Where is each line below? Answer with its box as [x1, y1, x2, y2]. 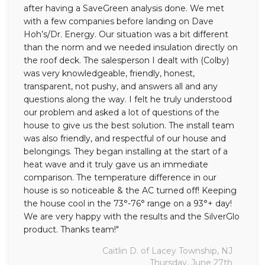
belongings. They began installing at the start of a [24, 146, 228, 157]
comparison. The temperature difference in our [24, 172, 216, 183]
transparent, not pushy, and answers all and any [24, 81, 218, 92]
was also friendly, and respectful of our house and [24, 133, 226, 144]
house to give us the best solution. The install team [24, 120, 234, 131]
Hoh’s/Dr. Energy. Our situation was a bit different [24, 29, 228, 40]
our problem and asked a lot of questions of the [24, 107, 219, 118]
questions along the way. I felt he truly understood [24, 94, 232, 105]
